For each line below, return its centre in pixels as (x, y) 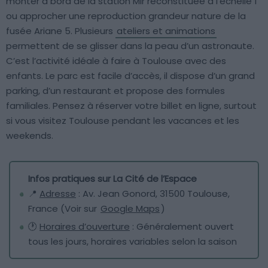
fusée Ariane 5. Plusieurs (61, 31)
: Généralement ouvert (182, 227)
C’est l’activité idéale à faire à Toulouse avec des (116, 61)
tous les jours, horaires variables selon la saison (133, 242)
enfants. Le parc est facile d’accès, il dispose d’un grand (130, 76)
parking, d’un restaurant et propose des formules (115, 91)
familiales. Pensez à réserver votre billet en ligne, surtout (131, 106)
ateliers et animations (166, 31)
